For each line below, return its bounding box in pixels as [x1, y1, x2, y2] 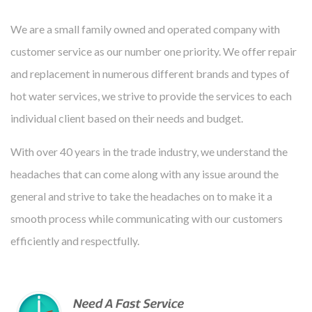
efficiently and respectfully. [10, 233, 139, 247]
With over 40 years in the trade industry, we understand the [10, 144, 288, 158]
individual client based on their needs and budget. [10, 111, 243, 125]
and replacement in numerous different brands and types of [10, 66, 290, 80]
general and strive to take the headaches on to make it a [10, 189, 272, 203]
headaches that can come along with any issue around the [10, 166, 279, 180]
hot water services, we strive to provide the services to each [10, 88, 292, 102]
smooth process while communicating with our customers [10, 211, 283, 225]
